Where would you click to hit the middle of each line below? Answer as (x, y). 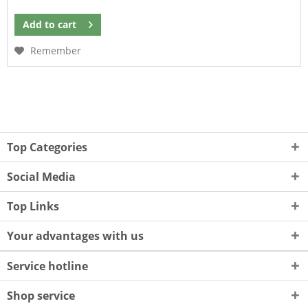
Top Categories (47, 147)
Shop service (41, 295)
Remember (56, 50)
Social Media (41, 176)
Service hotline (47, 266)
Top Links (33, 206)
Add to (39, 24)
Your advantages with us (75, 235)
